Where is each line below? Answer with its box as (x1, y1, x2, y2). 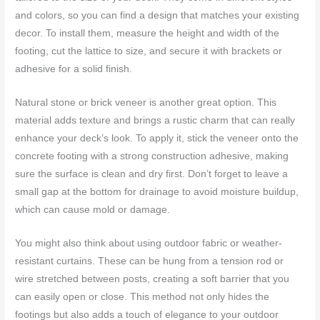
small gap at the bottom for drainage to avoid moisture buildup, (15, 186, 299, 198)
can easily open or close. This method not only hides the (15, 291, 270, 303)
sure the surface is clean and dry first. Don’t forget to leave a (15, 169, 289, 180)
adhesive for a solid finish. (15, 64, 133, 75)
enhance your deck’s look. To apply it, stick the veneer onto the (15, 133, 299, 144)
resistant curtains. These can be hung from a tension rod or (15, 256, 284, 267)
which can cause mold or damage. (15, 204, 171, 216)
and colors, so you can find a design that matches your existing (15, 10, 300, 21)
